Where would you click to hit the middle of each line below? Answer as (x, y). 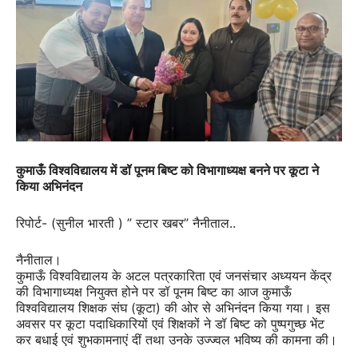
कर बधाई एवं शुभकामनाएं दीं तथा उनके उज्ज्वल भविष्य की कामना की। (177, 340)
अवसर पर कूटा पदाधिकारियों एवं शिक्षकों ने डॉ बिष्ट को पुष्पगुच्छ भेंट (170, 324)
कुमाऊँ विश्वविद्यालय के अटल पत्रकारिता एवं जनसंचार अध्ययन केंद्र (174, 276)
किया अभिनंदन (49, 187)
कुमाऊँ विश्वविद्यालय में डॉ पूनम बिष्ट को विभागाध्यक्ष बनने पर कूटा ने (167, 171)
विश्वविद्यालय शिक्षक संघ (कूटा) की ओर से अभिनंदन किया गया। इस (173, 308)
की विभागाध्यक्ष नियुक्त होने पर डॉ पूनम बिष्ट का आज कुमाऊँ (154, 292)
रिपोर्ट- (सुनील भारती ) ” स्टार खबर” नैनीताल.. (126, 223)
